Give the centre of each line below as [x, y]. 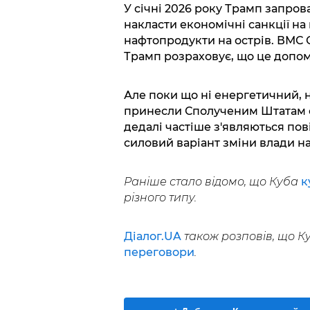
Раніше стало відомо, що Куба [211, 181]
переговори [159, 252]
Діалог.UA [152, 236]
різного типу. [160, 197]
